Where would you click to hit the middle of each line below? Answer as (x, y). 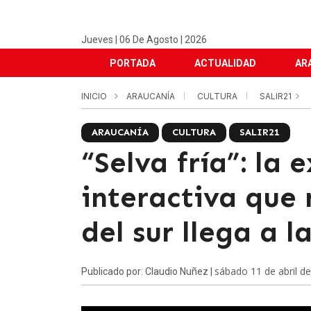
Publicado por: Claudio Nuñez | (148, 271)
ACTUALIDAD (225, 63)
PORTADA (133, 63)
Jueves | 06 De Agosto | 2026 (144, 40)
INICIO (94, 96)
